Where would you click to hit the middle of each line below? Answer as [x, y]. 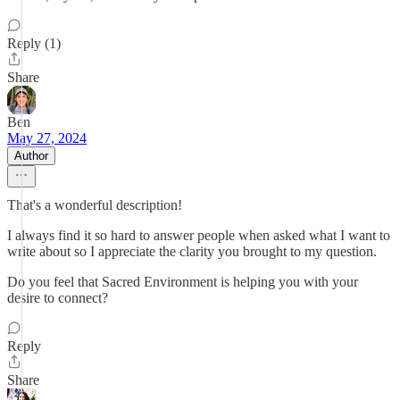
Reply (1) [34, 43]
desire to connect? [58, 298]
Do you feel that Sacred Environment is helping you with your [183, 282]
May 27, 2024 [47, 138]
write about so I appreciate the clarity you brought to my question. [192, 251]
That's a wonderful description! [95, 205]
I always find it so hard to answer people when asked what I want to [199, 235]
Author [31, 156]
